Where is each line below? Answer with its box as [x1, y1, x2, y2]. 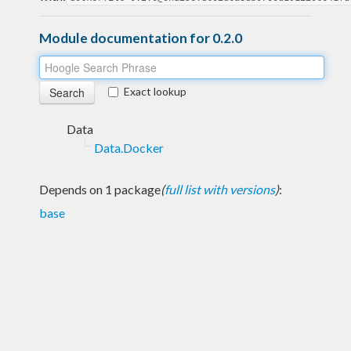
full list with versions [165, 181, 275, 197]
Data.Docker [94, 139, 164, 155]
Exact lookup [124, 84, 186, 98]
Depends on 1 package [39, 181, 161, 197]
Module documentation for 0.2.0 [39, 29, 242, 46]
